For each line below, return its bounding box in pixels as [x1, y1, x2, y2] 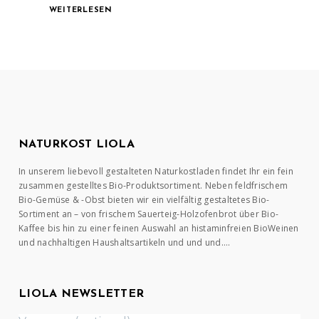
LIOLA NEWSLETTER [19, 288, 145, 300]
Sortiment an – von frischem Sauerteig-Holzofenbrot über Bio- [19, 208, 279, 221]
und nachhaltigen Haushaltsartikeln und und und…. [19, 236, 231, 249]
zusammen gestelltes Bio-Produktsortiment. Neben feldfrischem [19, 179, 288, 192]
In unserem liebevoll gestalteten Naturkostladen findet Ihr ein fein [19, 165, 293, 178]
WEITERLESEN [48, 6, 113, 15]
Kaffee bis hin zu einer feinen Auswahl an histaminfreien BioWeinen [19, 222, 299, 235]
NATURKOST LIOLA [19, 139, 135, 151]
